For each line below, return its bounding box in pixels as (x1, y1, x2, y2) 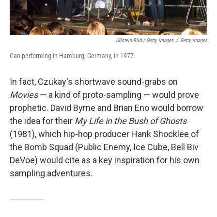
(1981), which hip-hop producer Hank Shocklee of (10, 128, 199, 139)
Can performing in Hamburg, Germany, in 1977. (10, 51, 136, 60)
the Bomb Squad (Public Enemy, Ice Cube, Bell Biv (10, 141, 199, 152)
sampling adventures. (10, 168, 93, 178)
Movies (10, 89, 40, 100)
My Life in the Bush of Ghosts (75, 115, 186, 126)
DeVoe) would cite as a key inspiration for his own (10, 155, 200, 165)
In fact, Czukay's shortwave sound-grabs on (10, 76, 178, 87)
